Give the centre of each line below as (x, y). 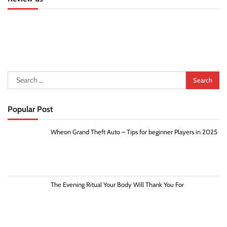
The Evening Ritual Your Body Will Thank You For (117, 184)
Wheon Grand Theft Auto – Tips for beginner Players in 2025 (134, 132)
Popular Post (30, 109)
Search (19, 77)
